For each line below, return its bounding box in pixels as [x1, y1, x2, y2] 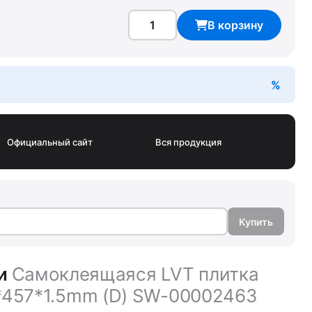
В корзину [208, 18, 263, 32]
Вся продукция [155, 136, 221, 148]
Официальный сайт [7, 136, 93, 148]
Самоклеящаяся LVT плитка [11, 263, 259, 286]
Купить [239, 215, 273, 228]
